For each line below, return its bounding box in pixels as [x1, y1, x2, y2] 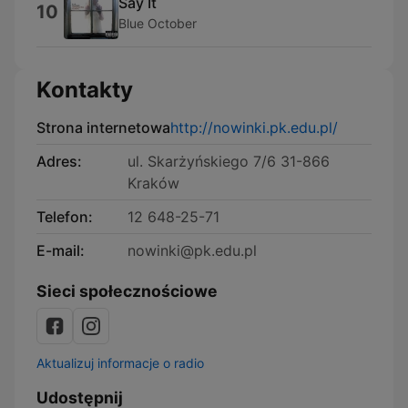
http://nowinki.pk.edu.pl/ [170, 118, 338, 137]
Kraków [127, 174, 179, 192]
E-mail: [36, 241, 85, 260]
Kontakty [36, 76, 133, 103]
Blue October [118, 15, 197, 31]
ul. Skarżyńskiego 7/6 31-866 [127, 152, 330, 170]
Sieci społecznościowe [36, 281, 218, 301]
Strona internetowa [36, 118, 170, 137]
